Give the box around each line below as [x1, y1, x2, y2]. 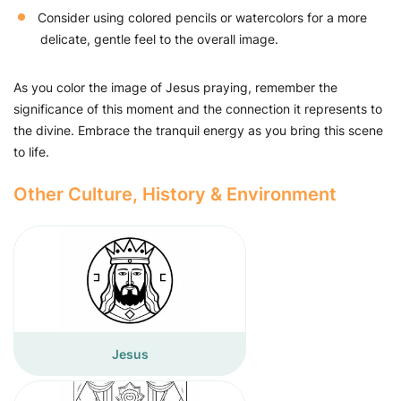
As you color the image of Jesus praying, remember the [13, 80, 337, 95]
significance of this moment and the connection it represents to [13, 101, 382, 116]
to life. [13, 144, 49, 159]
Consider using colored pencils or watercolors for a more [34, 10, 367, 25]
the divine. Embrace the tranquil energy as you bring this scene [13, 123, 383, 138]
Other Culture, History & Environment [13, 183, 337, 205]
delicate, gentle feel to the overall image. [40, 31, 278, 47]
